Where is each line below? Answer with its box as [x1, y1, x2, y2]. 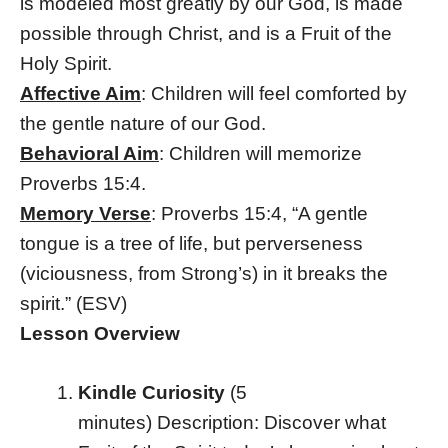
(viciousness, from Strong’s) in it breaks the [20, 263, 388, 285]
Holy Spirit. [20, 53, 112, 75]
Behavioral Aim [20, 143, 159, 165]
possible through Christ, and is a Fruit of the [20, 23, 392, 45]
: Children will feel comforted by [141, 83, 407, 105]
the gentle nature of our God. [20, 113, 266, 135]
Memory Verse [20, 203, 151, 225]
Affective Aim [20, 83, 141, 105]
